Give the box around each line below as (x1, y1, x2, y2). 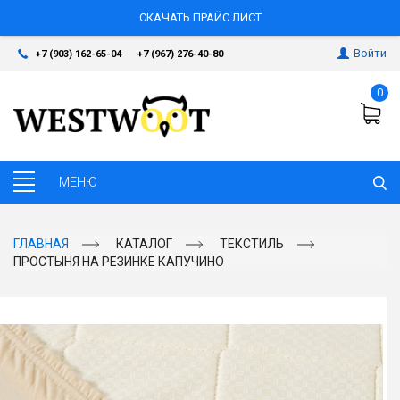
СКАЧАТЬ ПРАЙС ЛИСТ (138, 11, 262, 24)
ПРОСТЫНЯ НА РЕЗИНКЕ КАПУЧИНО (13, 254, 224, 269)
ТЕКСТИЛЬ (220, 237, 284, 251)
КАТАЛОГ (116, 237, 172, 251)
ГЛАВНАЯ (13, 237, 69, 251)
